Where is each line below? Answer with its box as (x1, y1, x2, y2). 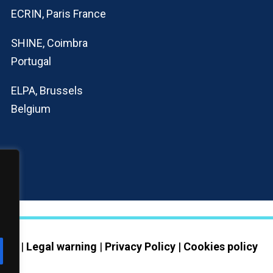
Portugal (10, 54, 51, 68)
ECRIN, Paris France (10, 7, 106, 20)
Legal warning (26, 239, 97, 253)
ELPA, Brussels (10, 83, 83, 97)
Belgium (10, 102, 51, 115)
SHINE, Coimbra (10, 36, 88, 49)
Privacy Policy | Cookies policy (105, 239, 258, 253)
